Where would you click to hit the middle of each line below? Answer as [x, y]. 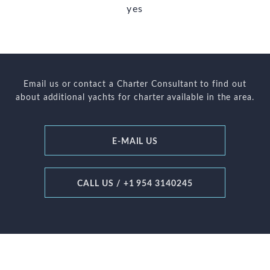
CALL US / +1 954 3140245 [135, 184]
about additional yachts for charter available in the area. [135, 98]
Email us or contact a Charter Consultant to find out [135, 84]
